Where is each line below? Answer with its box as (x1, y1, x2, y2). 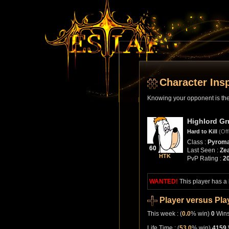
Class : (187, 139, 208, 146)
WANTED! (149, 178, 178, 185)
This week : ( (147, 210, 182, 217)
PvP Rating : (187, 155, 223, 162)
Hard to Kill (187, 128, 217, 134)
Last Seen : (187, 147, 220, 154)
